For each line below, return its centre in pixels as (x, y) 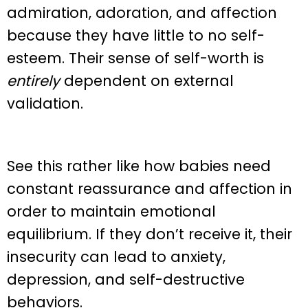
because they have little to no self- (136, 36)
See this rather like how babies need (139, 166)
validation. (45, 104)
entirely (33, 81)
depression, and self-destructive (126, 280)
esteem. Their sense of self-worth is (135, 58)
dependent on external (147, 81)
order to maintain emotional (111, 212)
